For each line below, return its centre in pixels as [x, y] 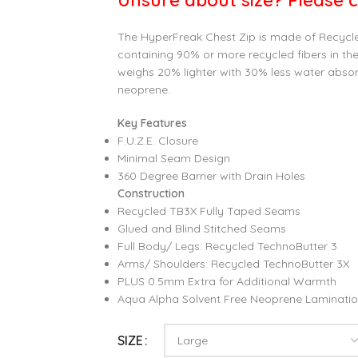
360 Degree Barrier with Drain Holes [211, 176]
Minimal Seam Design [173, 159]
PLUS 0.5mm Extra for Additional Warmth [227, 282]
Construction [151, 194]
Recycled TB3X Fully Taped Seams [209, 211]
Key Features [152, 123]
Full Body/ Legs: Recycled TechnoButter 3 [227, 247]
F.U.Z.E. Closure [157, 141]
